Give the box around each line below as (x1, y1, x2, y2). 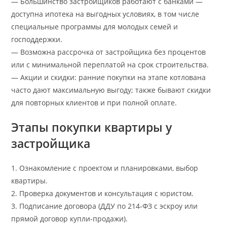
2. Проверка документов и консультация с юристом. (11, 188, 194, 198)
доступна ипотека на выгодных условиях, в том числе (11, 9, 200, 19)
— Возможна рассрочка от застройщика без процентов (11, 47, 206, 57)
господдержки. (11, 34, 63, 44)
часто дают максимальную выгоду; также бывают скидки (11, 85, 211, 95)
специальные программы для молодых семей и (11, 21, 178, 31)
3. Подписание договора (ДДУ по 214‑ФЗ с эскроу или (11, 201, 198, 211)
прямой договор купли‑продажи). (11, 213, 128, 223)
